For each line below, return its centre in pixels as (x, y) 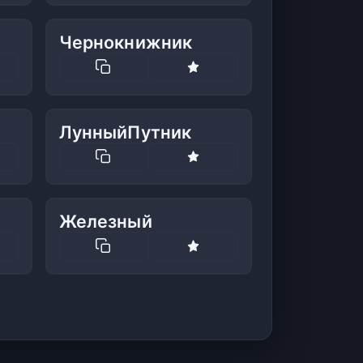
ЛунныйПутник (125, 132)
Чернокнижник (126, 43)
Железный (105, 222)
